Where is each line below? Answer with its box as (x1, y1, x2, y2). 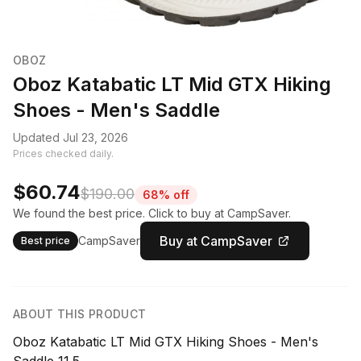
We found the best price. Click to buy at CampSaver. (13, 206, 291, 220)
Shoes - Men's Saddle (13, 98, 220, 122)
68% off (143, 188, 189, 201)
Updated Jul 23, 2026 (13, 131, 128, 144)
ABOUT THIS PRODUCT (13, 307, 147, 321)
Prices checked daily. (13, 147, 114, 160)
